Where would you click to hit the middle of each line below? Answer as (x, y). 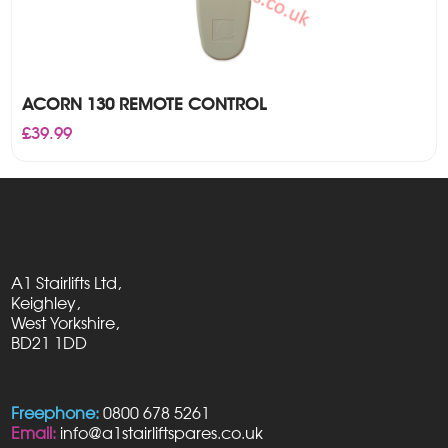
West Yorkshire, (65, 322)
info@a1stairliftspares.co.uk (162, 432)
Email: (34, 432)
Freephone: (55, 412)
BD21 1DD (49, 342)
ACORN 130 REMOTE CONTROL (144, 104)
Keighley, (46, 302)
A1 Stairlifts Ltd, (66, 282)
